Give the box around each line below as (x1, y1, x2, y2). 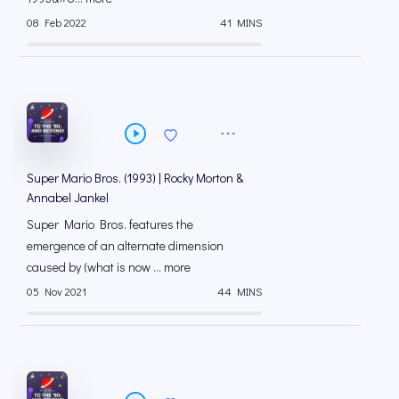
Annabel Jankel (27, 188, 109, 206)
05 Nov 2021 (27, 283, 86, 298)
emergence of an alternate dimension (27, 236, 224, 254)
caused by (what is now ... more (27, 257, 191, 275)
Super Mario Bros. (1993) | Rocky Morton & (27, 168, 243, 186)
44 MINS (217, 283, 262, 298)
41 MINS (220, 15, 262, 30)
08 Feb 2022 (27, 15, 86, 30)
